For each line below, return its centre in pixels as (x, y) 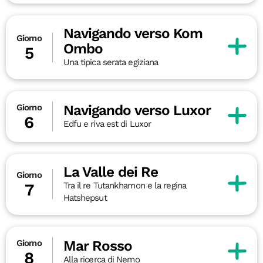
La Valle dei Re (111, 171)
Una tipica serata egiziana (111, 62)
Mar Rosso (98, 245)
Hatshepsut (85, 198)
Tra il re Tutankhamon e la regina (124, 185)
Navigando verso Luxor (137, 110)
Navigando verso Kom (133, 33)
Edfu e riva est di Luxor (107, 124)
